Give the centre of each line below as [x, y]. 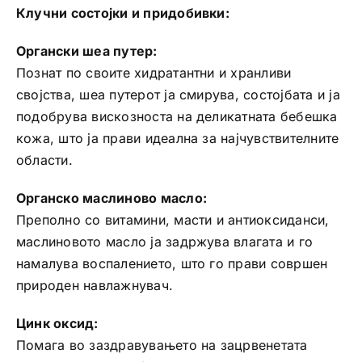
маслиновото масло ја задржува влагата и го [164, 242]
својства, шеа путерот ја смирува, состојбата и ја [178, 95]
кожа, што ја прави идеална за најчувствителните [177, 139]
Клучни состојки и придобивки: [122, 13]
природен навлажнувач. [95, 286]
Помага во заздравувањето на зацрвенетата [162, 345]
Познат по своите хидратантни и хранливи [154, 73]
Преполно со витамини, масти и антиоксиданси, [173, 220]
